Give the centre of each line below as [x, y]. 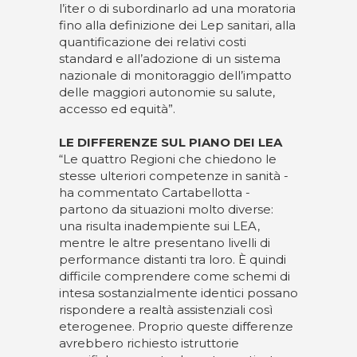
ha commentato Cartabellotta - [155, 192]
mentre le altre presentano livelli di [165, 243]
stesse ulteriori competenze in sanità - [174, 176]
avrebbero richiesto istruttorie [149, 343]
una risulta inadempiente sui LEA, [159, 226]
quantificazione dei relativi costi [153, 42]
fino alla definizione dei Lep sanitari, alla [177, 25]
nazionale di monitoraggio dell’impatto [175, 75]
